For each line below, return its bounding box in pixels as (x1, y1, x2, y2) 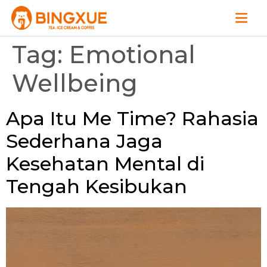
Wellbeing (12, 69, 138, 98)
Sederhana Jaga (6, 129, 163, 153)
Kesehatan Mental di (6, 152, 204, 175)
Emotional (69, 40, 195, 69)
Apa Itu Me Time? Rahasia (6, 107, 259, 130)
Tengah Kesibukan (6, 175, 187, 198)
